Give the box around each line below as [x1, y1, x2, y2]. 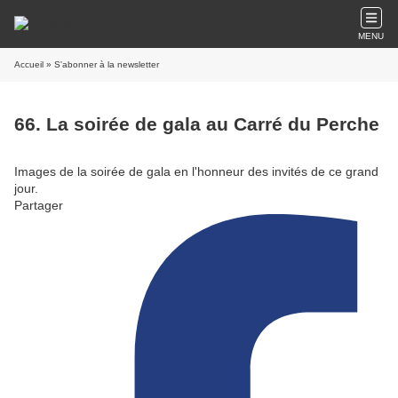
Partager [14, 197, 63, 212]
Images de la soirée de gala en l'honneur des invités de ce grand [14, 163, 378, 179]
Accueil [14, 60, 44, 69]
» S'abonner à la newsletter [44, 60, 159, 69]
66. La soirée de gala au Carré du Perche [14, 114, 379, 135]
